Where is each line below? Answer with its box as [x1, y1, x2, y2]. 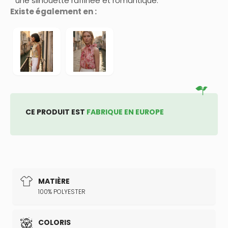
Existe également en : [10, 6, 97, 17]
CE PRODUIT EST [25, 107, 87, 118]
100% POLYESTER [38, 187, 85, 196]
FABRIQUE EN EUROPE [87, 107, 164, 118]
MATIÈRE [38, 176, 70, 187]
